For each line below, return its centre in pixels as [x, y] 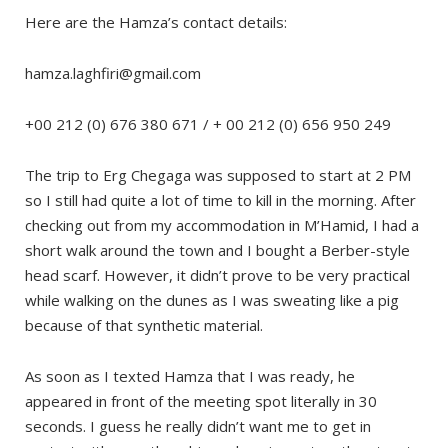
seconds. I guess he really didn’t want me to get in [198, 426]
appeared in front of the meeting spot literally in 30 [201, 401]
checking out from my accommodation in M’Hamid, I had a [222, 225]
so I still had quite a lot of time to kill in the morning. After [220, 200]
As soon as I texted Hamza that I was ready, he [190, 376]
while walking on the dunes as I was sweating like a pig [212, 300]
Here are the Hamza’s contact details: [156, 22]
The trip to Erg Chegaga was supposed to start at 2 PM [218, 175]
